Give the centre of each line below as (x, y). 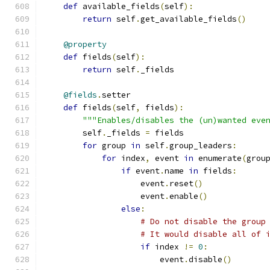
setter (116, 95)
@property (85, 44)
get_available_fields (189, 19)
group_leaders (201, 146)
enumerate (218, 158)
